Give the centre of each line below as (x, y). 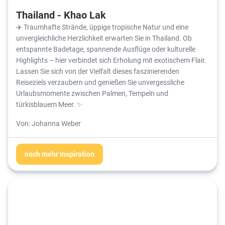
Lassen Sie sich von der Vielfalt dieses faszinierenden (98, 71)
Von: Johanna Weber (48, 124)
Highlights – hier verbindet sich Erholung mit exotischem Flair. (111, 60)
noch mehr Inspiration (60, 154)
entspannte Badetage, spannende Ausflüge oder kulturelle (106, 49)
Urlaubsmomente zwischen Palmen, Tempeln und (92, 93)
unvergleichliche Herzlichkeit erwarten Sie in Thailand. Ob (104, 38)
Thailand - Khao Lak (61, 15)
